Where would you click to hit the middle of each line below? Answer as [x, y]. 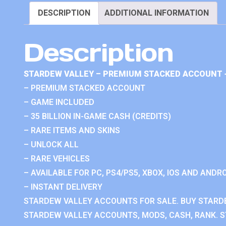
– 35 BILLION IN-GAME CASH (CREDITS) [97, 116]
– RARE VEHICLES [57, 158]
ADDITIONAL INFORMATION [157, 13]
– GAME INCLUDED [59, 102]
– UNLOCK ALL [51, 144]
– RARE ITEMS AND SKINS [72, 130]
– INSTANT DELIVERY [63, 187]
